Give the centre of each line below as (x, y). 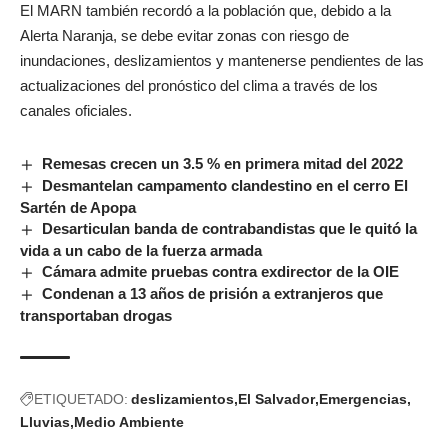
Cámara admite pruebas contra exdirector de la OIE (221, 272)
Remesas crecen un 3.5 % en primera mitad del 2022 (225, 163)
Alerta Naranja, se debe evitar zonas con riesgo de (184, 35)
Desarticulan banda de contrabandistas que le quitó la (230, 229)
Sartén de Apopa (78, 208)
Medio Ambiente (129, 422)
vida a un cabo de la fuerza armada (141, 251)
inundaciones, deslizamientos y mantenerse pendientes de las (222, 60)
